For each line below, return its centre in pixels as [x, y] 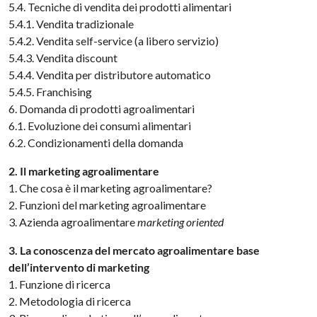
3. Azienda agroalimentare [73, 222]
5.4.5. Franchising [51, 92]
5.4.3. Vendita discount [63, 58]
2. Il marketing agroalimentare [84, 171]
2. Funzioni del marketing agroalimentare [108, 205]
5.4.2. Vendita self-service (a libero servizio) [114, 41]
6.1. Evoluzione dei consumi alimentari [100, 126]
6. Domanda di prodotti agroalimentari [102, 109]
